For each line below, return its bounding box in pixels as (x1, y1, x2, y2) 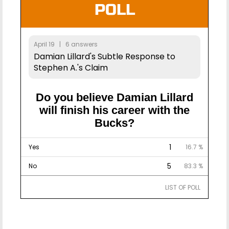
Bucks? (95, 116, 134, 129)
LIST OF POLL (165, 182, 200, 192)
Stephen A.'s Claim (34, 61, 108, 74)
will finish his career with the (39, 103, 190, 117)
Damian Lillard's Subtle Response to (34, 50, 175, 62)
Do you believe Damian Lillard (36, 90, 193, 104)
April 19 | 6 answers (34, 39, 98, 49)
